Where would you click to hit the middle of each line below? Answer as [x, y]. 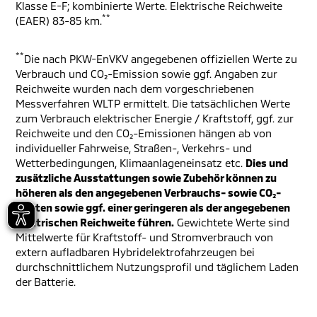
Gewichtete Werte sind [232, 222]
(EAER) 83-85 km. [59, 21]
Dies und [267, 163]
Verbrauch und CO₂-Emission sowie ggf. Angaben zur [146, 74]
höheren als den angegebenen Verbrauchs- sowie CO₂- [148, 192]
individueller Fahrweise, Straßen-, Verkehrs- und [134, 148]
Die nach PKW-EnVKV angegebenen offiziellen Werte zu [161, 59]
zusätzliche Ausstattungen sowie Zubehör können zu [146, 178]
